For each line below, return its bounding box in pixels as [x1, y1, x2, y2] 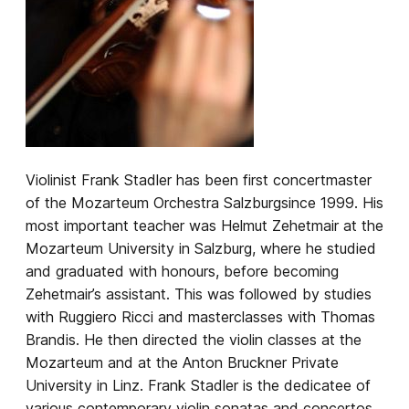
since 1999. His [281, 194, 383, 212]
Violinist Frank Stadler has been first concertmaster [26, 171, 372, 189]
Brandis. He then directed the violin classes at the [26, 330, 362, 349]
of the [26, 194, 71, 212]
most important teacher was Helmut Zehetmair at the [26, 216, 383, 235]
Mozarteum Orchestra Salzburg [71, 194, 281, 212]
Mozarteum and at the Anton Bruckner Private [26, 353, 339, 372]
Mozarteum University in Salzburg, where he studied [26, 239, 376, 257]
